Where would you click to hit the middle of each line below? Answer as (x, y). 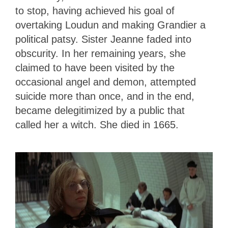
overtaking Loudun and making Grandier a (110, 25)
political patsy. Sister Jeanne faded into (103, 39)
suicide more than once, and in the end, (105, 96)
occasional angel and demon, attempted (106, 82)
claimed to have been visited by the (95, 67)
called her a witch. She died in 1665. (98, 124)
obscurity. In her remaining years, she (101, 53)
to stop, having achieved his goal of (95, 10)
